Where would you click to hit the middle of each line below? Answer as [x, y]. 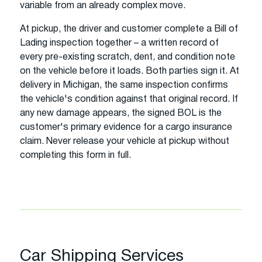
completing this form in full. [75, 155]
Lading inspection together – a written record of [119, 43]
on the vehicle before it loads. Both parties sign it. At [130, 71]
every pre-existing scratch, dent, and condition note [127, 57]
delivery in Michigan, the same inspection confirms [124, 85]
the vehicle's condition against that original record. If [129, 99]
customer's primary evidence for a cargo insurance [126, 127]
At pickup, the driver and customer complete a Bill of [129, 29]
